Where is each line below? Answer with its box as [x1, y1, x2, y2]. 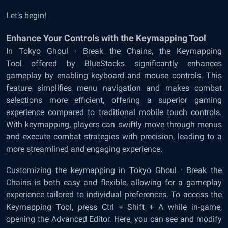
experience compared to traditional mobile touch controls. [6, 107, 222, 118]
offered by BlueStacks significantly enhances [22, 59, 222, 69]
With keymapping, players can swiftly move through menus [6, 120, 222, 130]
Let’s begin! [6, 11, 46, 21]
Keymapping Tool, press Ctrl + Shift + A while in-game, [6, 202, 222, 212]
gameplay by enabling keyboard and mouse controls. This [6, 71, 222, 81]
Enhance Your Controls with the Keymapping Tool [6, 33, 206, 44]
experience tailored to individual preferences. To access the [6, 190, 222, 200]
